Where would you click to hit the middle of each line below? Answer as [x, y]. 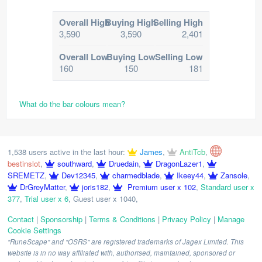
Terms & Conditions [122, 219]
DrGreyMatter [42, 187]
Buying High [131, 22]
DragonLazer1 [179, 163]
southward [75, 163]
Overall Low [84, 57]
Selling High [178, 22]
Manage [231, 219]
